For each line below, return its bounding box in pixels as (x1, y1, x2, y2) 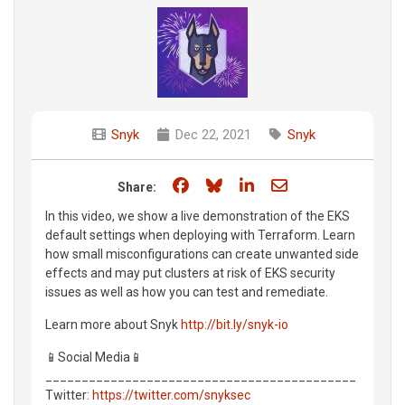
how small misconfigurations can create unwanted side (45, 246, 359, 261)
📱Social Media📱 (45, 349, 143, 364)
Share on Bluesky (225, 174, 349, 194)
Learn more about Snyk (45, 316, 181, 332)
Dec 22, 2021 (172, 126, 251, 143)
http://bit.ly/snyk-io (181, 316, 288, 332)
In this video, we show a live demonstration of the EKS (45, 208, 350, 223)
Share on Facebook (192, 174, 328, 194)
